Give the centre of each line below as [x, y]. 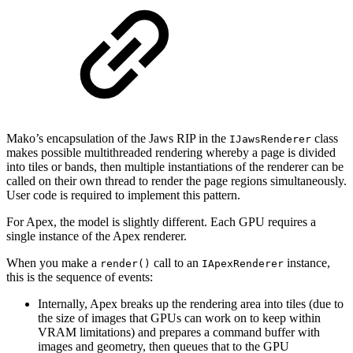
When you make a [53, 263]
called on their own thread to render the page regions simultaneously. [176, 181]
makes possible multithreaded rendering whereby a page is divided [171, 153]
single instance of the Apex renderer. [97, 236]
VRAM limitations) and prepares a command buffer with [179, 333]
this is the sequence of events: [80, 277]
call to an [176, 263]
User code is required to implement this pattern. [123, 195]
